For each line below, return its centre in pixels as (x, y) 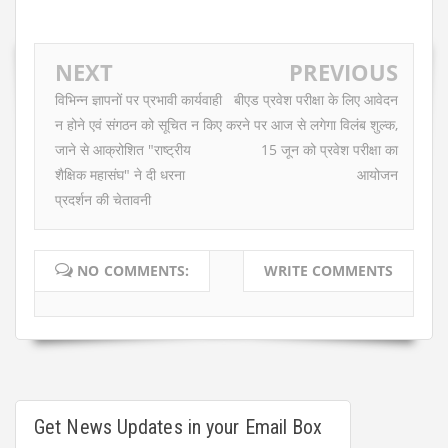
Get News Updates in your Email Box (178, 426)
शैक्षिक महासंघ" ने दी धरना (120, 175)
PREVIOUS (343, 72)
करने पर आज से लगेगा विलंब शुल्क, (312, 125)
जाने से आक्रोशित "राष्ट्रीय (123, 150)
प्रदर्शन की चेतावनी (103, 200)
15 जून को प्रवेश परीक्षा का (329, 150)
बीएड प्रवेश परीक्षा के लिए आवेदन (316, 100)
